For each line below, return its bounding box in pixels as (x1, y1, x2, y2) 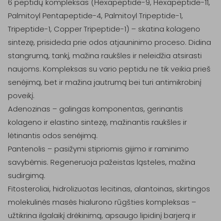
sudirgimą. (8, 170, 45, 181)
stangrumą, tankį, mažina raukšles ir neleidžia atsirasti (8, 50, 202, 61)
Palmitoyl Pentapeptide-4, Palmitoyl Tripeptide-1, (8, 10, 183, 21)
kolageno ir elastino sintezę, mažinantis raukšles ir (8, 117, 187, 127)
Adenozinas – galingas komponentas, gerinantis (8, 104, 183, 114)
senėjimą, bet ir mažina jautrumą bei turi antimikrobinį (8, 77, 201, 87)
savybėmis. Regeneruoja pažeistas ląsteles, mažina (8, 157, 195, 167)
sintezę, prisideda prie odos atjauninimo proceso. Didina (8, 37, 211, 47)
